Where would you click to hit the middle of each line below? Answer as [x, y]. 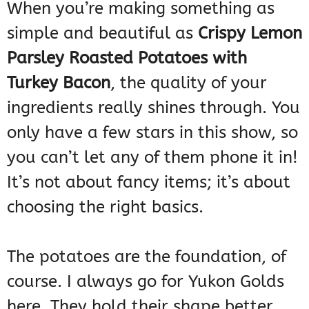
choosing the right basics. [105, 207]
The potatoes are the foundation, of [147, 257]
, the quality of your [189, 83]
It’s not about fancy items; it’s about [149, 182]
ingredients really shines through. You [153, 108]
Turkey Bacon [59, 83]
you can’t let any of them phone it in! [152, 158]
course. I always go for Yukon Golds [146, 282]
